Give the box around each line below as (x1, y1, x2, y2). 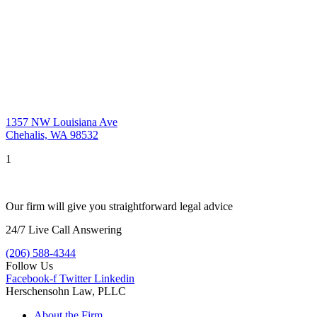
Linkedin (94, 272, 134, 284)
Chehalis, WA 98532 (6, 128, 98, 141)
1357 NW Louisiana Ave (6, 115, 117, 128)
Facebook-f (6, 272, 57, 284)
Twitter (59, 272, 91, 284)
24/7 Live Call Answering (6, 223, 122, 236)
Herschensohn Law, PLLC (6, 284, 126, 297)
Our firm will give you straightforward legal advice (6, 200, 233, 212)
